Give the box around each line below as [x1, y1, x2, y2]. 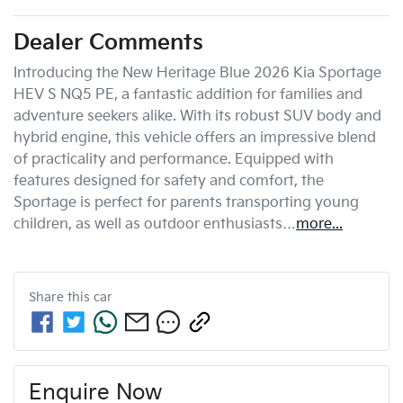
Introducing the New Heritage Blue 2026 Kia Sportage [13, 64, 381, 82]
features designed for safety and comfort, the [13, 172, 324, 190]
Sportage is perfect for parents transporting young [13, 193, 359, 211]
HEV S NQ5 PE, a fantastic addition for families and [13, 85, 363, 103]
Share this [29, 289, 94, 305]
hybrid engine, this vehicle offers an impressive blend [13, 129, 376, 147]
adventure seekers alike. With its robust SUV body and [13, 107, 381, 125]
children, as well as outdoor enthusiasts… [13, 215, 296, 233]
